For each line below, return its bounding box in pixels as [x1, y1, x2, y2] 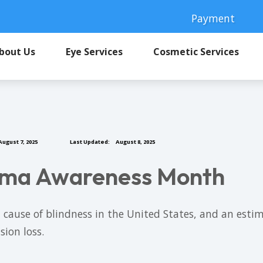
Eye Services [66, 45, 127, 58]
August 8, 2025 [114, 138, 155, 146]
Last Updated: [70, 138, 110, 146]
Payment [191, 11, 235, 25]
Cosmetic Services [153, 45, 244, 58]
